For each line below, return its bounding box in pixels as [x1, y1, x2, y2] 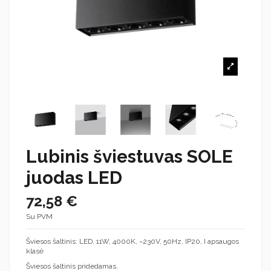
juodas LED [26, 167, 122, 189]
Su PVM [26, 212, 53, 221]
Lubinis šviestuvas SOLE [26, 146, 233, 168]
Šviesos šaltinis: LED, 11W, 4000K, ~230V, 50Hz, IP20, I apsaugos [26, 237, 239, 246]
